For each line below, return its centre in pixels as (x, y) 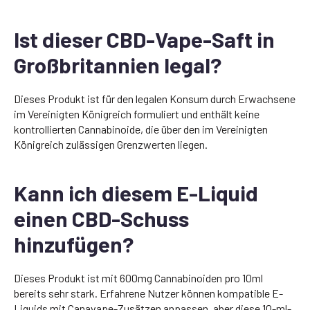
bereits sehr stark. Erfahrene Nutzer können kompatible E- (148, 293)
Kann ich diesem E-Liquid (136, 192)
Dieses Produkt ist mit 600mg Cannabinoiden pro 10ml (138, 277)
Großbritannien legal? (118, 64)
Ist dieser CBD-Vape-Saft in (144, 39)
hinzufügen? (74, 244)
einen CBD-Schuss (101, 218)
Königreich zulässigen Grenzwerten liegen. (111, 144)
